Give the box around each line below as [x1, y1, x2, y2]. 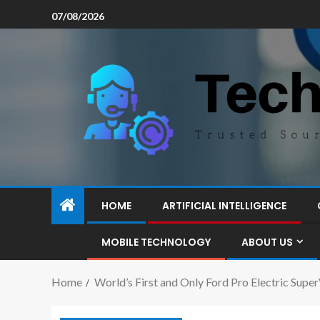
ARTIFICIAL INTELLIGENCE [162, 199, 286, 213]
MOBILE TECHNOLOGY [101, 235, 211, 249]
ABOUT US [241, 235, 293, 249]
